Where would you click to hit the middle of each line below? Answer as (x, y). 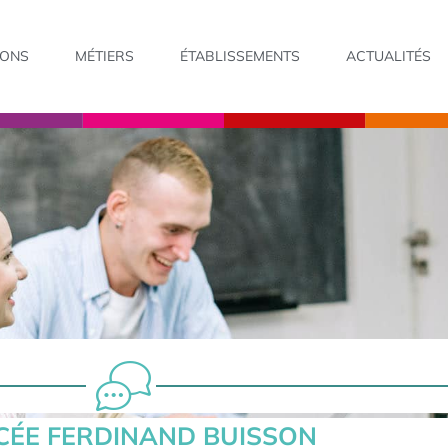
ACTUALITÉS (389, 56)
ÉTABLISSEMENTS (240, 56)
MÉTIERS (105, 56)
